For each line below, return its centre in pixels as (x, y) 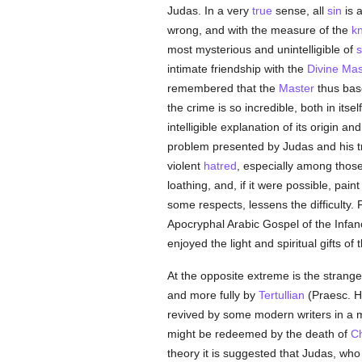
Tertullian (281, 295)
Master (296, 88)
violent (185, 166)
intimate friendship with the (237, 69)
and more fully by (213, 295)
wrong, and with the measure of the (259, 30)
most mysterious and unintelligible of (261, 49)
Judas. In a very (209, 11)
